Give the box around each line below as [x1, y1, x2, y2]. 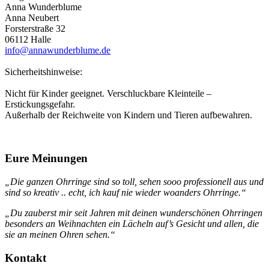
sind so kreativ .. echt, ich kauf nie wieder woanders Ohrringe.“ [5, 187, 246, 198]
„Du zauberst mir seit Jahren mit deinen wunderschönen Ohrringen [5, 208, 262, 218]
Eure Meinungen [5, 152, 88, 165]
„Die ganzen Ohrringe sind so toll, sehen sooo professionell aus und [5, 177, 264, 187]
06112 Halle [5, 34, 51, 44]
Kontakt [5, 251, 46, 264]
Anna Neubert [5, 12, 59, 23]
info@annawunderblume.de [5, 44, 110, 55]
